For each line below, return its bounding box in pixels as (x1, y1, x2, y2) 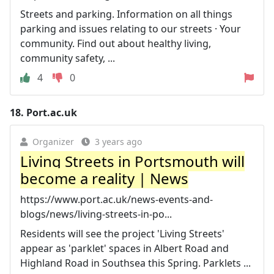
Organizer (32, 135, 74, 147)
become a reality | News (20, 168, 188, 188)
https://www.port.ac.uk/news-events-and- (20, 192, 213, 206)
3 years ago (95, 135, 142, 147)
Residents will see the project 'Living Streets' (20, 226, 224, 240)
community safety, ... (20, 51, 115, 65)
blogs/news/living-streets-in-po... (20, 207, 172, 221)
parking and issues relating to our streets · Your (20, 21, 241, 35)
